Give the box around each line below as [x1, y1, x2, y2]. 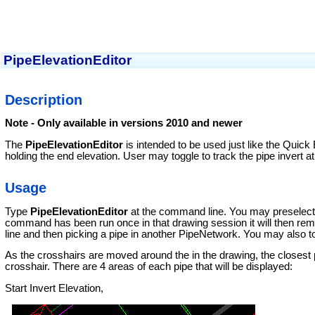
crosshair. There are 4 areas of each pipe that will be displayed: [4, 261, 292, 273]
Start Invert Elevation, [4, 282, 103, 294]
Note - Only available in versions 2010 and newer [4, 117, 243, 129]
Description [4, 91, 82, 108]
